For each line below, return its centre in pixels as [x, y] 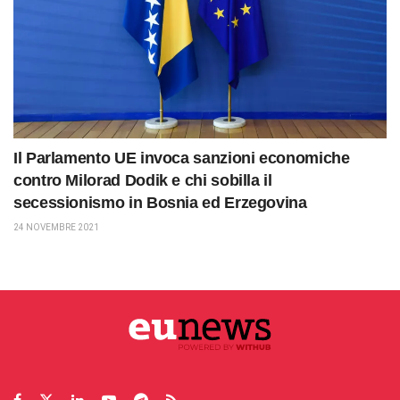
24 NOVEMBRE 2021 [56, 227]
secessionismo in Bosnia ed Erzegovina [160, 202]
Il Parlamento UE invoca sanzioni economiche [182, 158]
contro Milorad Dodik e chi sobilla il [143, 180]
